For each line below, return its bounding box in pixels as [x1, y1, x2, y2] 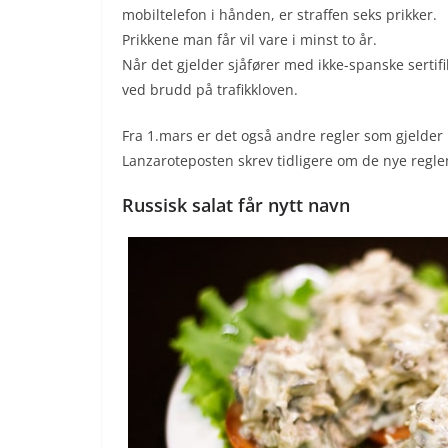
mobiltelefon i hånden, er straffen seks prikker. [122, 5, 437, 25]
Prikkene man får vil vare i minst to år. [122, 30, 377, 50]
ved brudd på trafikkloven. [122, 80, 298, 100]
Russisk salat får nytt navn [122, 193, 350, 218]
